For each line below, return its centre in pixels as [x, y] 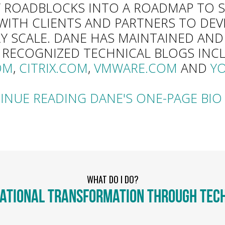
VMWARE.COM [135, 68]
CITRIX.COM [53, 68]
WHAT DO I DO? [113, 179]
